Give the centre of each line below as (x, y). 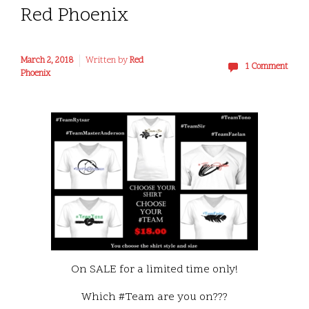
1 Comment (267, 67)
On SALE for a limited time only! (154, 270)
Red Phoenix (74, 17)
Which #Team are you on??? (154, 298)
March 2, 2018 (47, 60)
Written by (108, 60)
